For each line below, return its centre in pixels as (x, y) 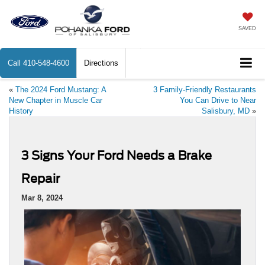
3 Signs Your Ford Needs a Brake (117, 155)
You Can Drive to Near (218, 100)
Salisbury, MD (226, 111)
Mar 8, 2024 (42, 198)
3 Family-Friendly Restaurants (205, 89)
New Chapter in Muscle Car (56, 100)
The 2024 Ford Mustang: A (61, 89)
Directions (101, 63)
